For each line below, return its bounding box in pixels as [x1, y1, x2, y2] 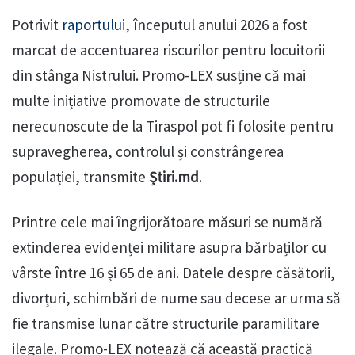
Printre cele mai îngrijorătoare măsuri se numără [12, 212, 323, 232]
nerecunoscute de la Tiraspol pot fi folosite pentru [12, 116, 334, 136]
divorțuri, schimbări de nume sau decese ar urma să [12, 288, 341, 308]
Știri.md [149, 167, 199, 187]
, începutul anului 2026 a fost [125, 15, 307, 35]
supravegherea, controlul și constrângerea [12, 142, 284, 162]
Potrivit [12, 15, 62, 35]
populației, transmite [12, 167, 149, 187]
